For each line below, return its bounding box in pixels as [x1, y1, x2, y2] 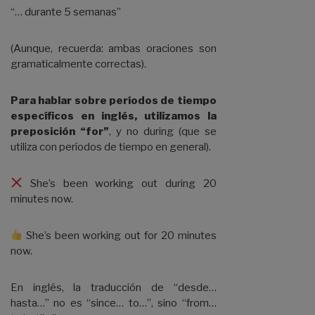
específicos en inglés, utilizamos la [11, 109, 217, 122]
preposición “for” [11, 124, 109, 138]
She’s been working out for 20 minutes [22, 229, 217, 242]
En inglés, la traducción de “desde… [11, 281, 217, 294]
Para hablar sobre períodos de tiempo [11, 94, 217, 107]
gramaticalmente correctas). [11, 57, 146, 70]
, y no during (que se [108, 124, 217, 138]
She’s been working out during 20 [22, 176, 217, 190]
